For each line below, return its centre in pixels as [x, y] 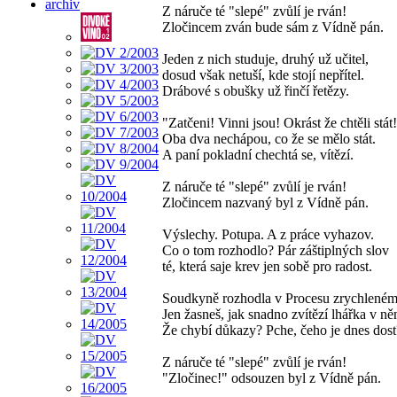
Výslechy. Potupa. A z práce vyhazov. [268, 234]
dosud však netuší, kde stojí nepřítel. [263, 74]
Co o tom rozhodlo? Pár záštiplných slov [276, 250]
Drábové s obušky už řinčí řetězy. [256, 90]
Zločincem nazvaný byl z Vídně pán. [265, 202]
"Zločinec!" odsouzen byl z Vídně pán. [272, 378]
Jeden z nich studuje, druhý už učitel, [265, 58]
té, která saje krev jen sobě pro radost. [267, 266]
